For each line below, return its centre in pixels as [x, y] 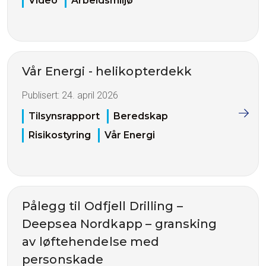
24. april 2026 [90, 96]
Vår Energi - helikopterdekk [107, 72]
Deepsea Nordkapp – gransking [120, 224]
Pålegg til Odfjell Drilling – [102, 206]
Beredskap [141, 116]
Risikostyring [60, 135]
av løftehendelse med [91, 241]
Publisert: [42, 96]
